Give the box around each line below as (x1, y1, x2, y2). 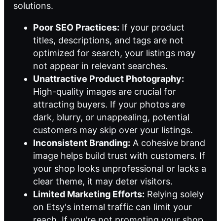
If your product (119, 22, 184, 33)
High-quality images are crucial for (33, 86, 176, 97)
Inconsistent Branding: (33, 137, 130, 148)
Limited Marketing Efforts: (33, 188, 145, 199)
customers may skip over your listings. (33, 124, 193, 135)
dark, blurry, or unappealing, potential (33, 111, 189, 122)
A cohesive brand (130, 137, 205, 148)
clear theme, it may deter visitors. (33, 176, 173, 186)
